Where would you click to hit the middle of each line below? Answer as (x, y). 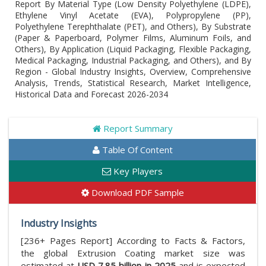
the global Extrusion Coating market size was (133, 253)
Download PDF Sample (136, 192)
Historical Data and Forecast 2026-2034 (91, 94)
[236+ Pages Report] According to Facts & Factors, (133, 240)
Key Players (137, 171)
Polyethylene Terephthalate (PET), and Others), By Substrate (133, 26)
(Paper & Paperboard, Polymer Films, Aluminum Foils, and (133, 38)
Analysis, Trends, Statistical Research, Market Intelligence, (133, 83)
